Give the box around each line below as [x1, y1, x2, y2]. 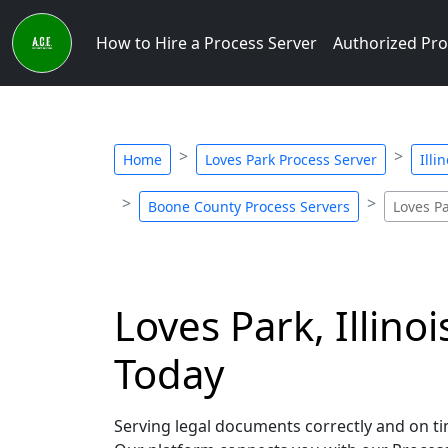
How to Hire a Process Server [96, 32, 317, 54]
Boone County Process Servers [148, 197, 350, 216]
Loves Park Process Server [205, 150, 377, 169]
